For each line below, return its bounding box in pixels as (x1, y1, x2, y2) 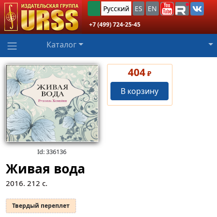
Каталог (46, 39, 77, 50)
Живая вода (6, 160, 85, 178)
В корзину (121, 85, 159, 96)
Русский (103, 4, 129, 14)
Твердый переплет (12, 201, 70, 210)
